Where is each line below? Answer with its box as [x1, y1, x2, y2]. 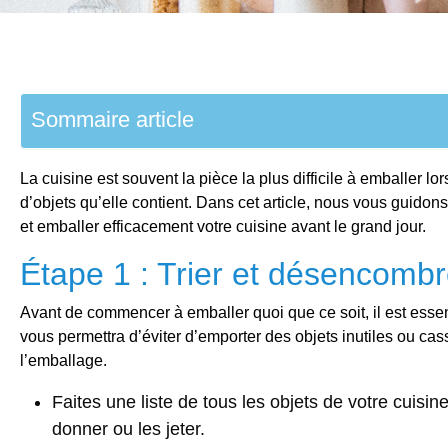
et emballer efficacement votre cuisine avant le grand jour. [20, 218, 426, 235]
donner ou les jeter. [52, 419, 205, 439]
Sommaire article [31, 107, 194, 132]
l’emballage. [20, 352, 107, 369]
